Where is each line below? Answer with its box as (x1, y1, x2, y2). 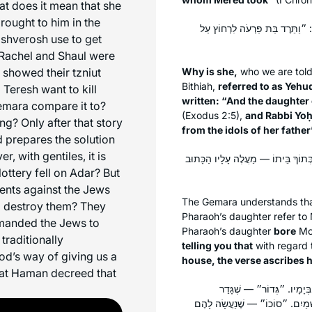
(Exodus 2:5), (182, 109, 245, 121)
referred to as (218, 79, 285, 92)
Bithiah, (182, 79, 218, 92)
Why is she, (182, 65, 237, 77)
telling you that (182, 239, 253, 251)
